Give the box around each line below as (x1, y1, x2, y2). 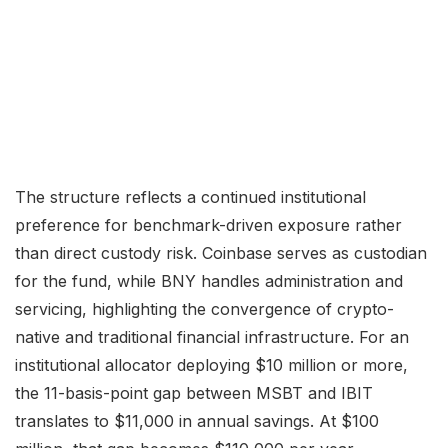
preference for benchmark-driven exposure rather (15, 214, 402, 235)
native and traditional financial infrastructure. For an (15, 326, 409, 347)
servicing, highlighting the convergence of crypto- (15, 298, 394, 319)
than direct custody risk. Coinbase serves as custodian (15, 242, 427, 263)
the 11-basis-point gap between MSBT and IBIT (15, 382, 373, 403)
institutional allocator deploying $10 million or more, (15, 354, 408, 375)
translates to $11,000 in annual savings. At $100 (15, 410, 379, 431)
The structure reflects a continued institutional (15, 186, 366, 207)
